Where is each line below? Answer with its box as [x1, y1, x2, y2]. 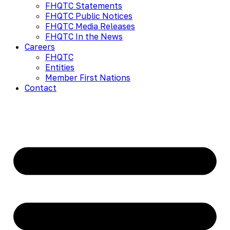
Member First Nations [45, 72, 130, 83]
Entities [45, 62, 74, 73]
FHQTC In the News [45, 31, 123, 42]
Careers [25, 42, 55, 52]
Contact [25, 83, 56, 93]
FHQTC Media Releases [45, 21, 135, 32]
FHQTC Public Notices [45, 11, 132, 22]
